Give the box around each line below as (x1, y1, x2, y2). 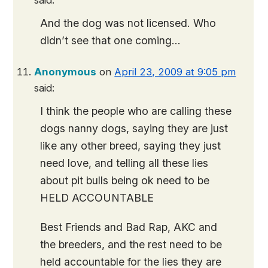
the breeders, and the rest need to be (40, 238, 223, 251)
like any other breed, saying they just (40, 139, 221, 152)
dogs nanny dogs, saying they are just (40, 122, 229, 135)
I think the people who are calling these (40, 105, 232, 117)
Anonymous (34, 66, 97, 78)
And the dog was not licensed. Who (40, 17, 217, 29)
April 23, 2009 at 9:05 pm (114, 66, 236, 78)
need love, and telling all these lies (40, 157, 209, 169)
